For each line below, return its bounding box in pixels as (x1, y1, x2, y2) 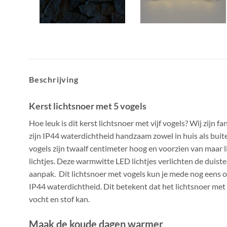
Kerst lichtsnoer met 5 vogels (29, 100, 146, 111)
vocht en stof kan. (29, 194, 90, 204)
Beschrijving (29, 74, 79, 84)
